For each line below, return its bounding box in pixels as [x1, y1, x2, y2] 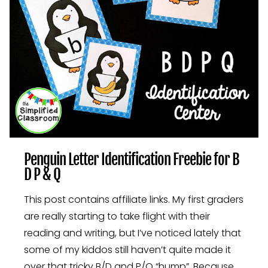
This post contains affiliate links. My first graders [24, 192, 243, 206]
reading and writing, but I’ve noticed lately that [24, 226, 241, 240]
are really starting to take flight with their [24, 209, 210, 223]
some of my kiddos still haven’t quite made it [24, 242, 231, 257]
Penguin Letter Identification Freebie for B [24, 150, 239, 169]
